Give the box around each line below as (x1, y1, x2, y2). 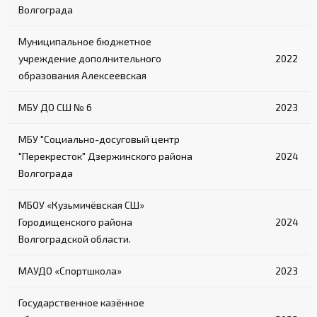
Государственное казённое (18, 296, 144, 309)
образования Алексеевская (18, 69, 146, 82)
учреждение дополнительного (18, 52, 161, 65)
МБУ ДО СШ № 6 (18, 101, 92, 114)
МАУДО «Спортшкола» (18, 265, 122, 277)
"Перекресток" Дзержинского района (18, 150, 192, 163)
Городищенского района (18, 216, 132, 229)
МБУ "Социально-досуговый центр (18, 133, 180, 146)
